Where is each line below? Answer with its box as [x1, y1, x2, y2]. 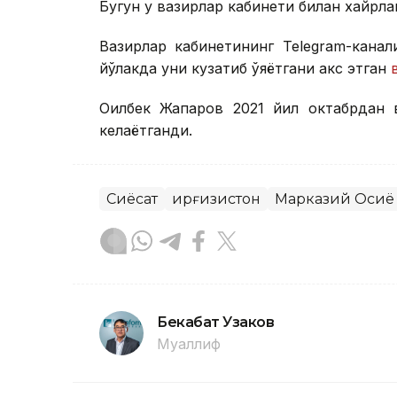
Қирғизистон [172, 191, 261, 208]
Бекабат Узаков [157, 314, 275, 331]
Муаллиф [157, 335, 221, 354]
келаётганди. [99, 121, 192, 140]
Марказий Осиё [275, 191, 394, 208]
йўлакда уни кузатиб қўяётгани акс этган [99, 59, 391, 78]
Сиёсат [106, 191, 158, 208]
